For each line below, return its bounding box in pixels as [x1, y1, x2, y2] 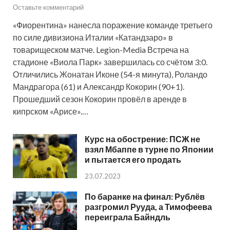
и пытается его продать [85, 154, 181, 164]
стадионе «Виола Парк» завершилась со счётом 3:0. [13, 56, 207, 67]
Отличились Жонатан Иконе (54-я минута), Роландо [13, 69, 207, 79]
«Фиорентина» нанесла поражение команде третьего [13, 20, 213, 30]
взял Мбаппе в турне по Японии [85, 144, 214, 154]
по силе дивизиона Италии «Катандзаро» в [13, 32, 173, 42]
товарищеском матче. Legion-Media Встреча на [13, 44, 189, 54]
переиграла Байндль [85, 212, 170, 222]
